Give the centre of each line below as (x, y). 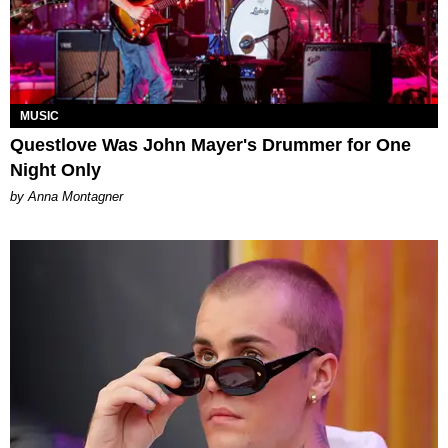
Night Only (55, 169)
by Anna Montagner (66, 196)
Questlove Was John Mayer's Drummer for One (210, 144)
